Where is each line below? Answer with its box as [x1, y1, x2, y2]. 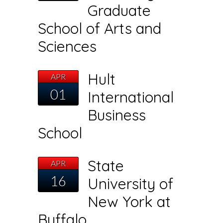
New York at [88, 192, 171, 212]
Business [88, 106, 146, 125]
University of [88, 174, 174, 194]
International [88, 88, 174, 107]
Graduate [88, 1, 151, 20]
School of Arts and [38, 19, 162, 38]
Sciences [38, 37, 97, 56]
